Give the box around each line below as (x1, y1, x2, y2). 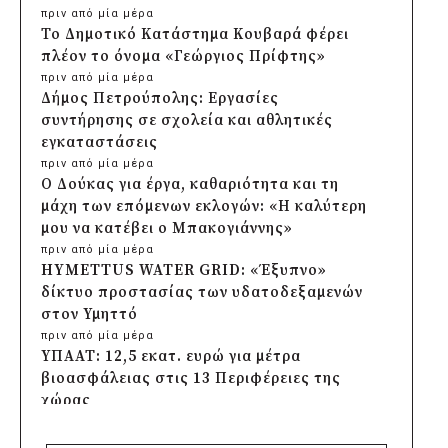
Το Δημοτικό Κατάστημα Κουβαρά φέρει (41, 24, 349, 44)
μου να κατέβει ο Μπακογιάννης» (41, 218, 293, 238)
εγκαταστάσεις (41, 132, 158, 152)
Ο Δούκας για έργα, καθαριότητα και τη (41, 174, 339, 194)
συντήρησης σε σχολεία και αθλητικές (41, 110, 333, 130)
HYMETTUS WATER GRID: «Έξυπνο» (41, 260, 327, 280)
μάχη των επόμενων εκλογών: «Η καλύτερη (41, 196, 367, 216)
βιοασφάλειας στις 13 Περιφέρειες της (41, 368, 341, 388)
